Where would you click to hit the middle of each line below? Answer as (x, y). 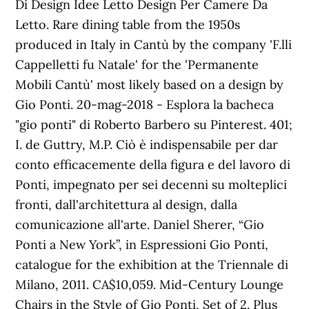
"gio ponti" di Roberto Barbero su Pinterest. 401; (154, 124)
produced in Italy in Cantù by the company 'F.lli (154, 44)
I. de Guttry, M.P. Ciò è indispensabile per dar (147, 144)
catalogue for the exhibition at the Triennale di (152, 265)
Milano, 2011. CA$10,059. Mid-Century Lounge (150, 285)
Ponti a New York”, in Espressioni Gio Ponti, (142, 245)
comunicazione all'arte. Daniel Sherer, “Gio (140, 225)
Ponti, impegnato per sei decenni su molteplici (151, 185)
